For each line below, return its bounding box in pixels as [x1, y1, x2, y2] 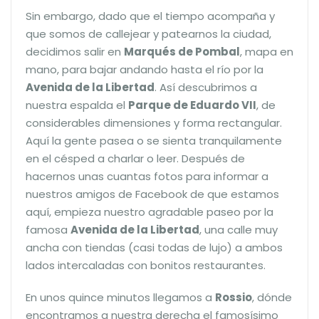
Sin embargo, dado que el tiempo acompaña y [26, 8, 275, 23]
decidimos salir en [26, 43, 124, 59]
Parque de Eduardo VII [128, 97, 256, 113]
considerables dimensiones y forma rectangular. [26, 115, 282, 130]
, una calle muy [199, 221, 278, 237]
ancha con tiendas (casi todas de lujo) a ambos [26, 239, 283, 255]
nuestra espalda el [26, 97, 128, 113]
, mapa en [240, 43, 293, 59]
